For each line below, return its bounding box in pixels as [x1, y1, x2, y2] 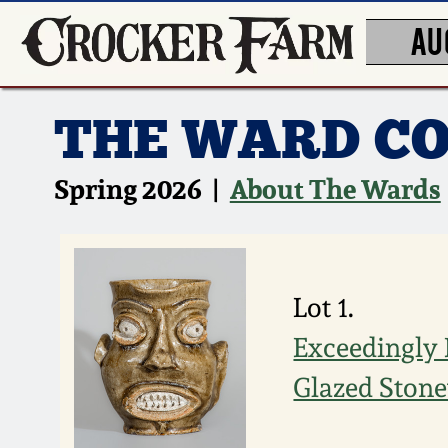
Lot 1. [293, 291, 355, 323]
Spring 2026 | [53, 171, 230, 208]
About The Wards [229, 171, 441, 208]
